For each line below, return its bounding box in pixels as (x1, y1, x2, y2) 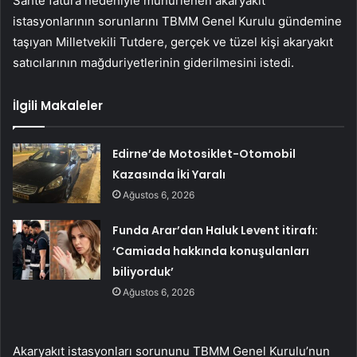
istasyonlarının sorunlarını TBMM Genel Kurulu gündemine (13, 13, 342, 29)
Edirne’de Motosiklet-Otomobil (112, 145, 296, 162)
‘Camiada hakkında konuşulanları (112, 242, 310, 259)
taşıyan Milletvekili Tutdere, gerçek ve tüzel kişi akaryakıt (13, 33, 333, 49)
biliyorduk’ (112, 263, 175, 280)
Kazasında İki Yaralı (112, 166, 226, 182)
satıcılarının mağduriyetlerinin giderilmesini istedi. (13, 54, 294, 70)
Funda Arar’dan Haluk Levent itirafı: (112, 222, 319, 238)
